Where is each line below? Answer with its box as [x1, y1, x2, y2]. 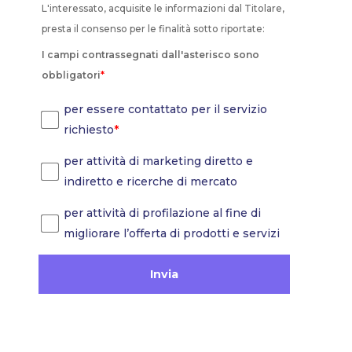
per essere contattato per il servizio [64, 102, 268, 117]
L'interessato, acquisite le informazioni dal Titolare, [41, 2, 284, 14]
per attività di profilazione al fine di [64, 206, 262, 221]
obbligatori [41, 68, 101, 81]
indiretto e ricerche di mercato [64, 174, 238, 189]
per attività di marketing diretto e [64, 154, 254, 169]
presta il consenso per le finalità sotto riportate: [41, 22, 265, 35]
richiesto [64, 123, 115, 137]
